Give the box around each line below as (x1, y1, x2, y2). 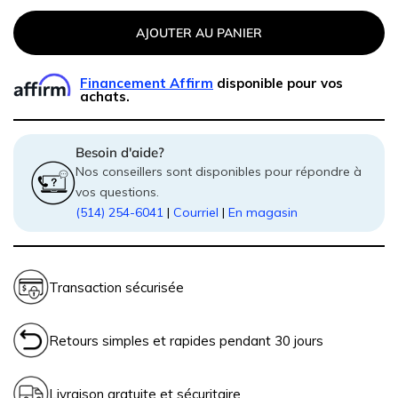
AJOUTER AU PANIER (136, 25, 262, 42)
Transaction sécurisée (49, 278, 184, 296)
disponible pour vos (213, 74, 343, 92)
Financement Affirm (80, 74, 213, 92)
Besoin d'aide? (76, 144, 164, 162)
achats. (80, 87, 130, 105)
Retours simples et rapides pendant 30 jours (49, 331, 323, 349)
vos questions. (76, 184, 159, 201)
